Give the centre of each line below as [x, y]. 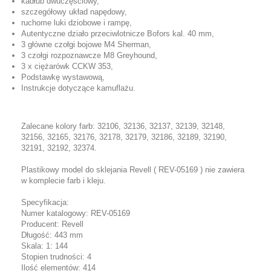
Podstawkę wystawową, [63, 77]
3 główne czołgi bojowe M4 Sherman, [86, 44]
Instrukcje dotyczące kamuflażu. [78, 88]
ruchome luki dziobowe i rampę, [77, 22]
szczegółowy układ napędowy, [74, 11]
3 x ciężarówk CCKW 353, [67, 66]
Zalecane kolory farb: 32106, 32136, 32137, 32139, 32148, [123, 126]
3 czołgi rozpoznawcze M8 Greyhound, [89, 55]
